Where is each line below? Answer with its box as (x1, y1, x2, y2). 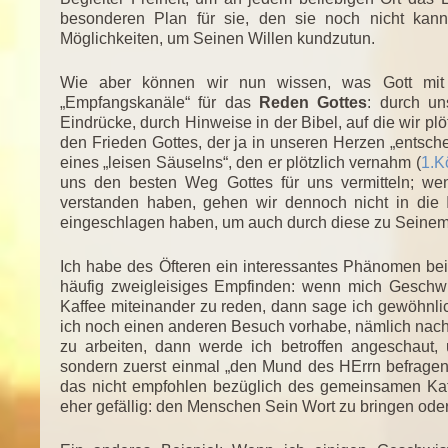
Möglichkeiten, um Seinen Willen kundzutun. (60, 29, 375, 47)
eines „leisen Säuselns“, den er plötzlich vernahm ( (60, 153, 421, 171)
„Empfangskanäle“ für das (60, 93, 259, 111)
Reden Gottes (259, 93, 368, 111)
